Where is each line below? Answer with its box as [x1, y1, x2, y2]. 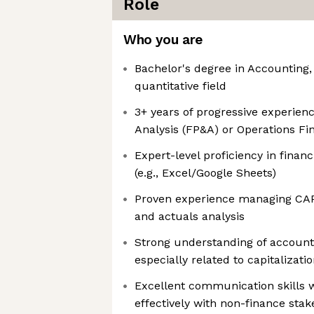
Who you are [123, 32, 203, 48]
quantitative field [135, 79, 226, 93]
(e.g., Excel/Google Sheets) [135, 166, 276, 179]
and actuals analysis [135, 210, 245, 223]
